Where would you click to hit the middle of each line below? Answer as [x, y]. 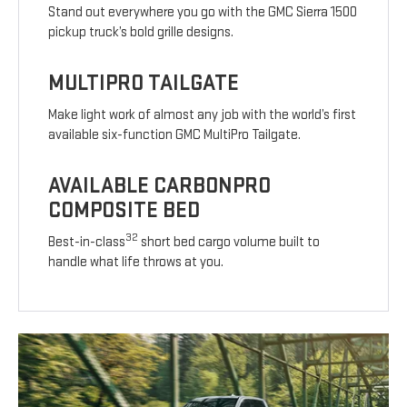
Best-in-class [87, 242]
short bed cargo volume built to [229, 242]
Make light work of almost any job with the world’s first [203, 114]
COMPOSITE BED [124, 210]
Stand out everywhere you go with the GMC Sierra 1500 [203, 12]
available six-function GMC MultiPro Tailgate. [175, 134]
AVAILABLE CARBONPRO [160, 185]
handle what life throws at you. [136, 262]
